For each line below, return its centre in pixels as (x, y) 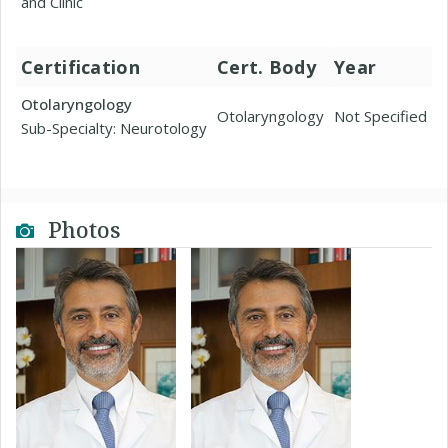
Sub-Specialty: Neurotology (114, 128)
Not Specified (380, 116)
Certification (80, 67)
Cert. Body (266, 67)
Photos (81, 229)
